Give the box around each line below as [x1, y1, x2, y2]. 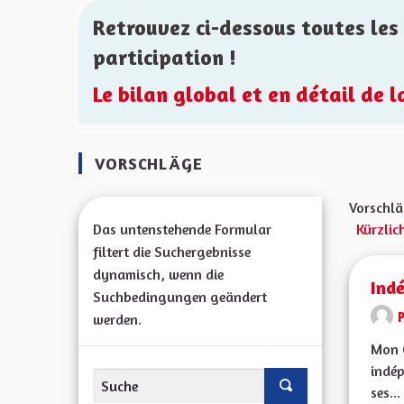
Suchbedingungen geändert [93, 288, 267, 306]
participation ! [93, 44, 236, 70]
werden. [93, 310, 142, 328]
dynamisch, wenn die [93, 265, 224, 283]
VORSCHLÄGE [89, 153, 203, 173]
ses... [371, 383, 400, 401]
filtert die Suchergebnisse [93, 243, 251, 261]
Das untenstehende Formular [93, 220, 271, 238]
